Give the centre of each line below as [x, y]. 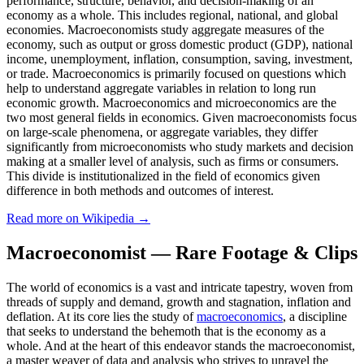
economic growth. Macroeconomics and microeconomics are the [171, 102]
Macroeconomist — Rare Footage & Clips [182, 252]
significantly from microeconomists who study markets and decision [180, 146]
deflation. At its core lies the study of [102, 316]
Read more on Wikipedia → [78, 218]
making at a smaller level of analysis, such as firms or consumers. [173, 161]
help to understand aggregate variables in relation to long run [161, 88]
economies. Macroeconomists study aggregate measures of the [165, 29]
